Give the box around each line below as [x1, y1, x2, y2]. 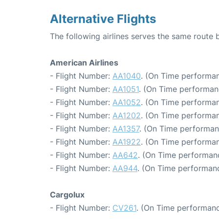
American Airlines [50, 58, 118, 67]
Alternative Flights [50, 12, 156, 26]
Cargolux [50, 190, 85, 199]
